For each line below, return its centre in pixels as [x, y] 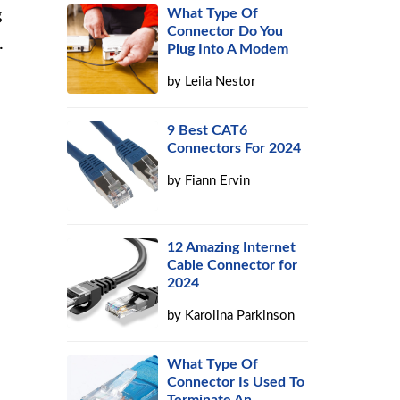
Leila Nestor [221, 82]
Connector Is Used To [236, 382]
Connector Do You [225, 31]
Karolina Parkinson [240, 316]
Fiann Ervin [218, 181]
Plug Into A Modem [228, 49]
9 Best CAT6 [208, 130]
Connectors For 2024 [234, 148]
